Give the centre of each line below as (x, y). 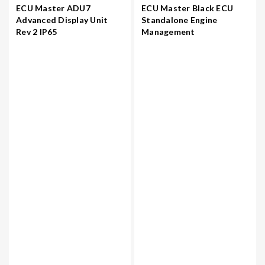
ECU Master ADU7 (53, 8)
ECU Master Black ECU (187, 8)
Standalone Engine (180, 20)
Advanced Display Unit (62, 20)
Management (168, 31)
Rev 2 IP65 (37, 31)
